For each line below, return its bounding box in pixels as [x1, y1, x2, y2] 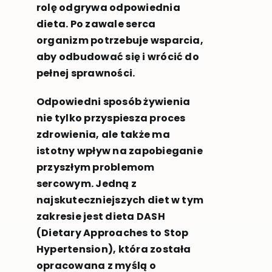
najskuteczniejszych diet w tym [36, 193, 204, 208]
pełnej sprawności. [36, 66, 137, 81]
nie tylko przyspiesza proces [36, 111, 186, 126]
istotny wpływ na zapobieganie [36, 144, 203, 158]
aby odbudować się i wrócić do [36, 50, 199, 64]
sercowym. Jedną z [36, 177, 137, 191]
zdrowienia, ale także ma [36, 127, 170, 142]
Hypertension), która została [36, 242, 191, 257]
